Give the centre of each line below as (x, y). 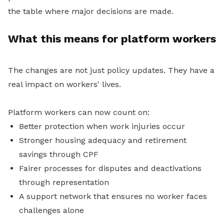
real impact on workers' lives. (64, 84)
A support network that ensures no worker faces (113, 196)
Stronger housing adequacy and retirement (103, 140)
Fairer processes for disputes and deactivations (110, 168)
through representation (64, 182)
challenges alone (51, 210)
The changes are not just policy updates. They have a (111, 70)
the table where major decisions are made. (91, 11)
